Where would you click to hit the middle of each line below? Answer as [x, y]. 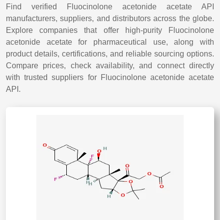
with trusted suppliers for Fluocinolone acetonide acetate [110, 77]
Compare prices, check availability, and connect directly [110, 66]
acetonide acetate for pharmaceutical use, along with [110, 42]
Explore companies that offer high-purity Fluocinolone [110, 30]
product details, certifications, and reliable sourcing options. [110, 54]
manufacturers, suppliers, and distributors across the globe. [110, 18]
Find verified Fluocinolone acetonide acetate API [110, 7]
